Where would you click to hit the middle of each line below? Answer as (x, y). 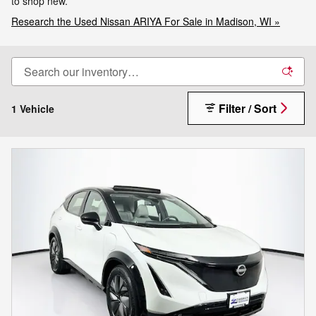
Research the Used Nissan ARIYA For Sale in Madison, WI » (146, 21)
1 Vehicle (33, 108)
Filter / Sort (247, 108)
